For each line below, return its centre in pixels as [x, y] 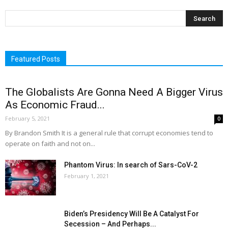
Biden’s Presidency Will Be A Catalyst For [132, 214]
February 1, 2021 [87, 176]
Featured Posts [36, 59]
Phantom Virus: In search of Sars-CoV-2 [131, 165]
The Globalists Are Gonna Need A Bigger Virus [114, 92]
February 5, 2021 [27, 119]
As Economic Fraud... [55, 105]
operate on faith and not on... [50, 144]
